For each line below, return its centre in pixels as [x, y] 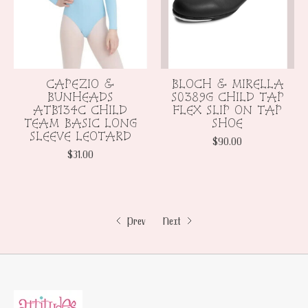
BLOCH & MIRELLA [227, 84]
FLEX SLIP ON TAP [228, 110]
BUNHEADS [80, 97]
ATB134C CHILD [80, 110]
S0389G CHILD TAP [227, 97]
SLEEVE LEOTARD [80, 136]
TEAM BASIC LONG [80, 123]
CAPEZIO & [80, 84]
